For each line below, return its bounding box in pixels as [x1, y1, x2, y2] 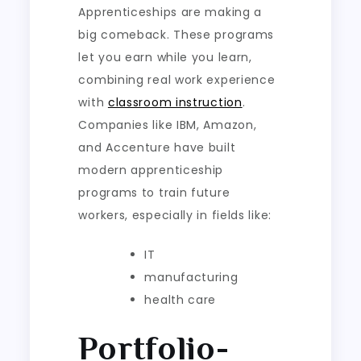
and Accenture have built [78, 139, 236, 156]
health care [144, 291, 217, 308]
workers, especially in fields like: [78, 206, 272, 223]
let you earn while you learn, [78, 48, 252, 65]
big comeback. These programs [78, 26, 275, 43]
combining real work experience [78, 71, 276, 88]
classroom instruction [107, 93, 243, 110]
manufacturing [144, 268, 239, 285]
